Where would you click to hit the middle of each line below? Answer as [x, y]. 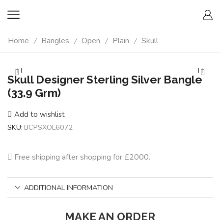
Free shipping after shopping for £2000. [82, 157]
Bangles [55, 41]
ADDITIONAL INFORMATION [69, 187]
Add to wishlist [40, 114]
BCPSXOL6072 [49, 127]
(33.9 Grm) [34, 93]
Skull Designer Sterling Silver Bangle [105, 79]
